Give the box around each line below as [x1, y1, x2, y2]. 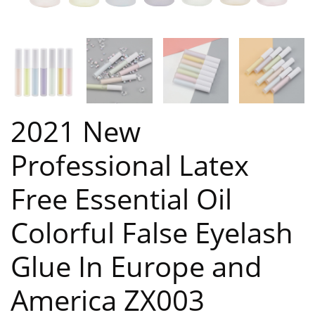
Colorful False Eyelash [11, 213, 293, 252]
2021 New [11, 112, 141, 151]
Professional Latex [11, 146, 249, 185]
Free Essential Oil [11, 179, 232, 219]
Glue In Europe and [11, 247, 262, 286]
